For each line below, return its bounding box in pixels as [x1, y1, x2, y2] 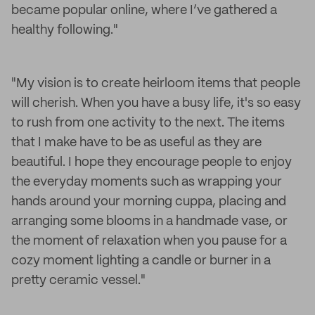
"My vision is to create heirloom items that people [11, 77, 300, 90]
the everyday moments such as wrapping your [11, 176, 282, 188]
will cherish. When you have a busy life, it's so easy [11, 97, 301, 110]
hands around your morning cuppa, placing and [11, 195, 286, 208]
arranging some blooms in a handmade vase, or [11, 215, 288, 228]
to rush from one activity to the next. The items [11, 117, 285, 129]
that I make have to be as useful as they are [11, 136, 262, 149]
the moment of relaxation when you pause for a [11, 235, 287, 247]
